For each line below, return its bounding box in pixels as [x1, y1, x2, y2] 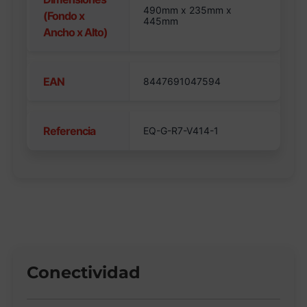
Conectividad [27, 262, 141, 283]
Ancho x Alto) [43, 25, 108, 40]
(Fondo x [43, 9, 85, 23]
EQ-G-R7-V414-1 [143, 125, 219, 137]
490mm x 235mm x [143, 4, 232, 16]
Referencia [43, 124, 96, 138]
